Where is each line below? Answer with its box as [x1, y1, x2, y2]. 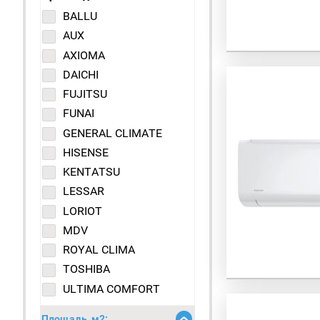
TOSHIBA [63, 262, 110, 276]
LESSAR [63, 184, 104, 199]
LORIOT [63, 204, 102, 218]
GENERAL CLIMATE [63, 126, 162, 140]
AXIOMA [63, 48, 105, 62]
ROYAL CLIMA [63, 243, 135, 257]
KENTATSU [63, 165, 120, 179]
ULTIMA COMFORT [63, 281, 160, 296]
